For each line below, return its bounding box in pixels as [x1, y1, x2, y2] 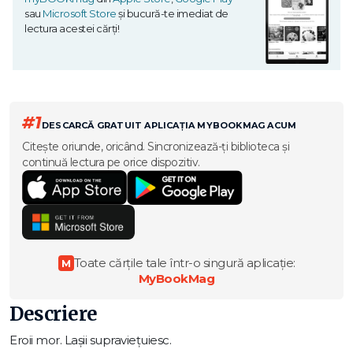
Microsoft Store [43, 7, 117, 20]
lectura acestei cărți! [24, 22, 119, 35]
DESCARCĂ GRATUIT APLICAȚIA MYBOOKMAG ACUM [42, 120, 297, 132]
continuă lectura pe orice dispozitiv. [22, 155, 200, 170]
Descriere [9, 302, 98, 327]
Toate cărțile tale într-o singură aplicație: [73, 255, 295, 271]
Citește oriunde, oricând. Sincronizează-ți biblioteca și [22, 139, 289, 154]
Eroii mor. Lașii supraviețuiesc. [9, 333, 171, 348]
